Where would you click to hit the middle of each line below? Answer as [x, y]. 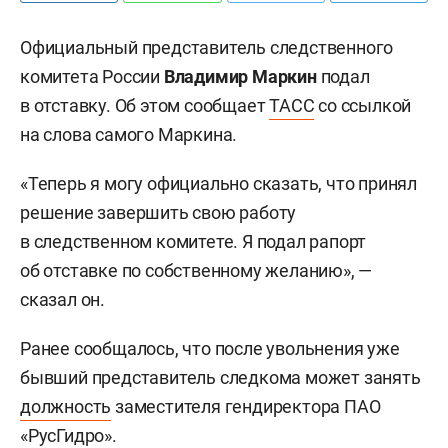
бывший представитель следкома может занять [220, 377]
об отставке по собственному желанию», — [196, 270]
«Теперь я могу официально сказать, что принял [218, 183]
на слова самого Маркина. [129, 134]
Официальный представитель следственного [207, 47]
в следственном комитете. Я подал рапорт [193, 241]
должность [66, 406]
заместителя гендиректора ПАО [246, 406]
